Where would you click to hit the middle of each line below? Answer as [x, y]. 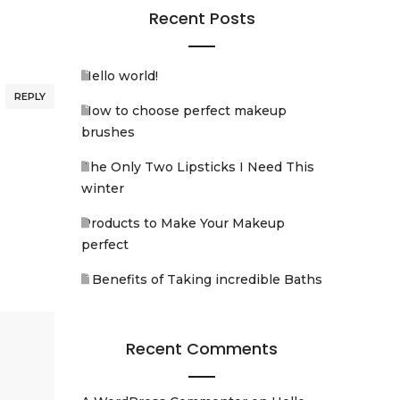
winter [103, 188]
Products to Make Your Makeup [183, 223]
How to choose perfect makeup [184, 111]
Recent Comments [202, 349]
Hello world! [120, 76]
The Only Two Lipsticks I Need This [198, 167]
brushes [108, 132]
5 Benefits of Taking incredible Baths [202, 279]
